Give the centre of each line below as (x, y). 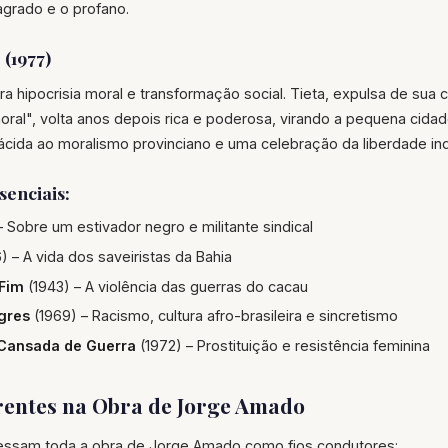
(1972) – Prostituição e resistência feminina (283, 345)
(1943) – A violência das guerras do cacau (166, 286)
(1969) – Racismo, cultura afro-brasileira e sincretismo (214, 316)
